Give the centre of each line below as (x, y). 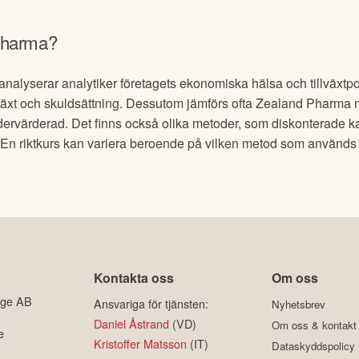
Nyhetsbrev (298, 304)
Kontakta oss (134, 278)
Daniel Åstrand (132, 323)
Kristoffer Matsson (141, 343)
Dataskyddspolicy (313, 346)
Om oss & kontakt (314, 325)
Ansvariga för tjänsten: (151, 303)
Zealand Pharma (303, 103)
